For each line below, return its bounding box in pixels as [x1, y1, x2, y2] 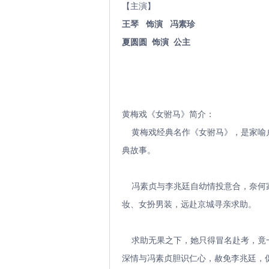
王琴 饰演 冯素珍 [122, 20, 195, 29]
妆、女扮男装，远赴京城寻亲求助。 [122, 200, 256, 209]
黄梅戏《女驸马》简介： [122, 110, 214, 119]
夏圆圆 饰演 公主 [122, 38, 190, 47]
